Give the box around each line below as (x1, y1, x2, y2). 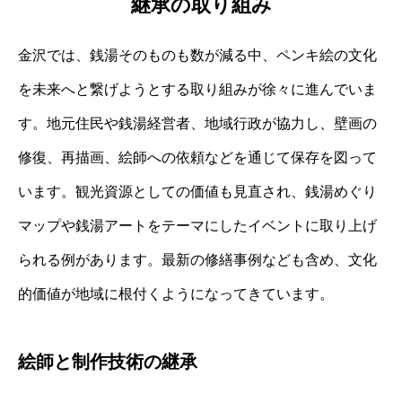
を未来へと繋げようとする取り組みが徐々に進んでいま (18, 82, 377, 98)
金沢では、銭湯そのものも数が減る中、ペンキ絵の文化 (18, 48, 377, 64)
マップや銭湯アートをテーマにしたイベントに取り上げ (18, 218, 377, 234)
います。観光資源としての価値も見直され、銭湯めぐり (18, 184, 377, 200)
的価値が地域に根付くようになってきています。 (18, 286, 334, 302)
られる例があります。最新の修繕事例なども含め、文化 (18, 252, 377, 268)
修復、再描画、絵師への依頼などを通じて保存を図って (18, 150, 377, 166)
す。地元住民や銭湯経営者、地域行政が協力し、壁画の (18, 116, 377, 132)
